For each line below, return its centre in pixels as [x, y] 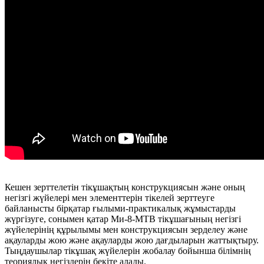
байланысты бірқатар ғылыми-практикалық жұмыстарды [120, 208]
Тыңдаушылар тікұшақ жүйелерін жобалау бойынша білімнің [128, 250]
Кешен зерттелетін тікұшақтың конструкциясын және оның [125, 187]
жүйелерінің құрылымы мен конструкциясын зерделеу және [126, 229]
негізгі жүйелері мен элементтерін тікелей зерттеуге [110, 197]
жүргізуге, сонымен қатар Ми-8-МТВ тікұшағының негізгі [123, 219]
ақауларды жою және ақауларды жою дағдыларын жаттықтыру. [132, 240]
